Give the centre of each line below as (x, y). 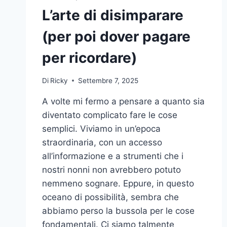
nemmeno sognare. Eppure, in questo (118, 183)
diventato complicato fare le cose (110, 115)
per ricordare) (89, 58)
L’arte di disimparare (113, 15)
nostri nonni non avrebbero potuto (111, 169)
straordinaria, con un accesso (102, 142)
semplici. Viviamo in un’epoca (101, 128)
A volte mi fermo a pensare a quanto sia (123, 101)
